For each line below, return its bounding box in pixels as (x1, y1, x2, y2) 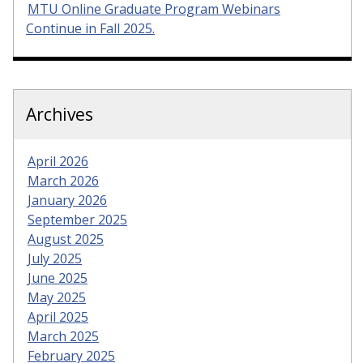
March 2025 (28, 327, 99, 345)
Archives (26, 102, 93, 126)
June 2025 (28, 268, 88, 287)
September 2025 (28, 210, 127, 228)
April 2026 (28, 152, 88, 170)
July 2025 (28, 249, 82, 267)
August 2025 (28, 229, 104, 248)
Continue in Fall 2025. (26, 19, 155, 37)
